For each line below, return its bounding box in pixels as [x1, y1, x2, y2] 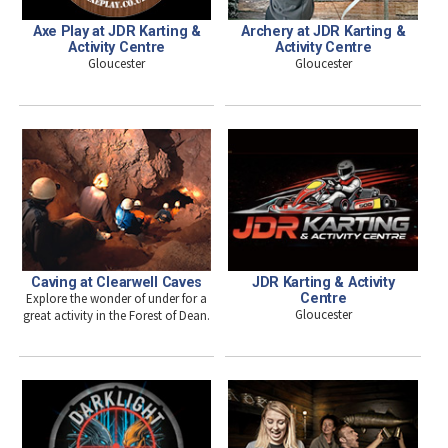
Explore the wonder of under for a [26, 289, 208, 307]
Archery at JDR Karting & [241, 22, 406, 39]
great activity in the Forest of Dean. [23, 306, 211, 324]
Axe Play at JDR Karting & [32, 22, 201, 39]
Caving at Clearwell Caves [31, 273, 203, 290]
